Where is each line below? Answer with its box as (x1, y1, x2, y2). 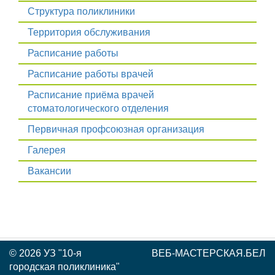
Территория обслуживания (28, 26, 150, 37)
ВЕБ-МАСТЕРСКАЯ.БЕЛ (152, 248, 266, 258)
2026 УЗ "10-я (19, 248, 82, 258)
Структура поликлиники (28, 6, 135, 17)
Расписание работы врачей (28, 68, 153, 79)
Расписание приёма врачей (28, 89, 154, 100)
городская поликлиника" (9, 261, 120, 272)
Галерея (28, 144, 66, 155)
